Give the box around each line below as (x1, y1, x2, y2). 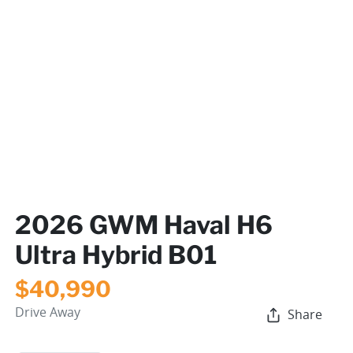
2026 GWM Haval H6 (15, 209, 273, 240)
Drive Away (15, 303, 80, 321)
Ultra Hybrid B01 (15, 239, 217, 270)
